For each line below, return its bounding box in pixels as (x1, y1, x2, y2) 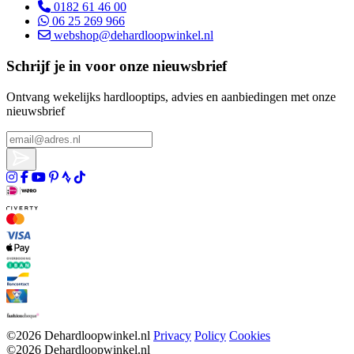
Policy (194, 328, 226, 342)
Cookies (229, 328, 270, 342)
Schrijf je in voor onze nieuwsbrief (6, 58, 227, 75)
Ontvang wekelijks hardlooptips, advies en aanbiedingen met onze (6, 89, 336, 104)
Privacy (153, 328, 191, 342)
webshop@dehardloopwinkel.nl (51, 28, 213, 43)
